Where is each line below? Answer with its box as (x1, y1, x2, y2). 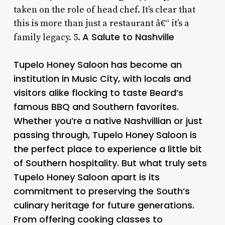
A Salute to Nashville (82, 30, 174, 43)
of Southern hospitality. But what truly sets (13, 156, 207, 169)
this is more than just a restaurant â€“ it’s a (13, 17, 189, 29)
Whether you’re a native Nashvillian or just (13, 114, 202, 127)
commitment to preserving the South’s (13, 184, 190, 197)
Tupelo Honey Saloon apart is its (13, 170, 160, 183)
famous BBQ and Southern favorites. (13, 100, 179, 113)
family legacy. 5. (13, 31, 82, 43)
